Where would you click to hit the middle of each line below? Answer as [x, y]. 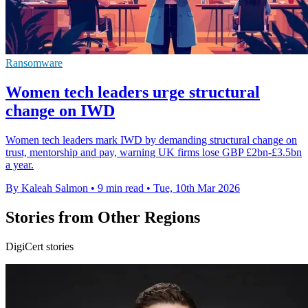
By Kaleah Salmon [47, 188]
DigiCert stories [40, 247]
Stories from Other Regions [103, 218]
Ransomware [34, 63]
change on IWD [60, 111]
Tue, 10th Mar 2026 [197, 188]
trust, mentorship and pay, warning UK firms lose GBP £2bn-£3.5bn [154, 153]
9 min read [121, 188]
